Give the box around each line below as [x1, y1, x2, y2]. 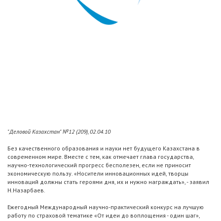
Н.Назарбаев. [7, 186, 45, 194]
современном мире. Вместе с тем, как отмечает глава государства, [7, 153, 194, 161]
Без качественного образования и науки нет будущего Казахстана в [7, 145, 200, 152]
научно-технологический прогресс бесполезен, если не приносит [7, 161, 191, 169]
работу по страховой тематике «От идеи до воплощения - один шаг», [7, 212, 200, 220]
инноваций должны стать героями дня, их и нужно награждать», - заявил [7, 178, 209, 186]
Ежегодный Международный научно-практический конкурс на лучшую [7, 203, 204, 211]
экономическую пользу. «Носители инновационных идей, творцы [7, 170, 188, 178]
